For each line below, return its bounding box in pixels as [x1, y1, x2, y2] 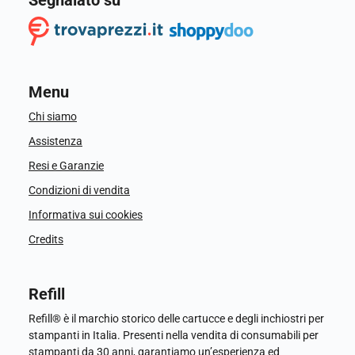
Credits [29, 233, 63, 246]
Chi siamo [29, 110, 77, 124]
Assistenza [29, 135, 82, 148]
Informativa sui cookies [29, 208, 143, 222]
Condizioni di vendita [29, 184, 130, 197]
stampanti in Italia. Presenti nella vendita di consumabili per [29, 329, 319, 342]
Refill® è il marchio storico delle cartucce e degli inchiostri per [29, 312, 324, 326]
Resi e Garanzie [29, 159, 104, 173]
